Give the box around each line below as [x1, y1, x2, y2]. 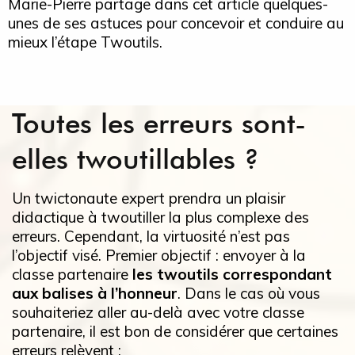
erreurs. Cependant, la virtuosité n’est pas [12, 226, 290, 246]
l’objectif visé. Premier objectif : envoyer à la [12, 245, 306, 265]
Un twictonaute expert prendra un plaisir [12, 188, 285, 208]
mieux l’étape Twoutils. [8, 32, 162, 52]
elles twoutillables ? [12, 141, 259, 175]
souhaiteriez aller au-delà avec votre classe [12, 302, 304, 322]
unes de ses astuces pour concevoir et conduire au [8, 13, 344, 32]
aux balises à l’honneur [12, 283, 177, 303]
